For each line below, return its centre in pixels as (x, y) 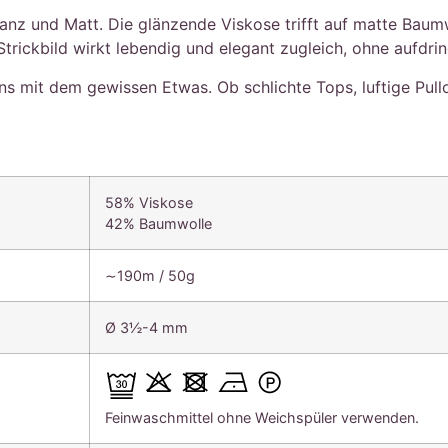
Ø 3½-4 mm (147, 327)
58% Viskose (149, 202)
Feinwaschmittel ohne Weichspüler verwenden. (262, 417)
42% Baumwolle (159, 223)
